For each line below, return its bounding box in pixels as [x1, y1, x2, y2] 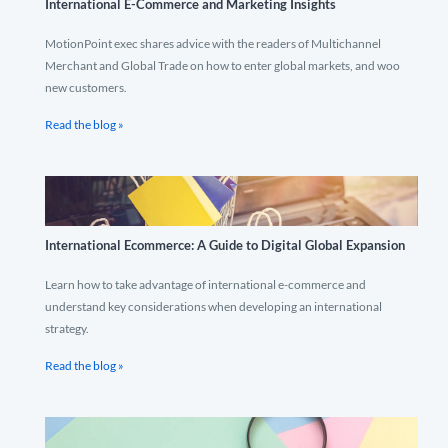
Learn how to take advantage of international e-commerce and [45, 277, 366, 292]
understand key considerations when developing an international [45, 299, 382, 314]
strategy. [45, 321, 89, 336]
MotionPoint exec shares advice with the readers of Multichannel [45, 36, 381, 51]
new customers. [45, 80, 127, 95]
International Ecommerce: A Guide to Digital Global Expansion [45, 237, 405, 253]
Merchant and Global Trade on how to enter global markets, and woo [45, 58, 400, 73]
